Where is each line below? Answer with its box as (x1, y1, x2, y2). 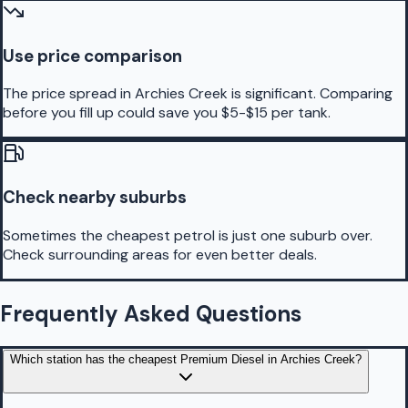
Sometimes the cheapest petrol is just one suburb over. (3, 225, 372, 245)
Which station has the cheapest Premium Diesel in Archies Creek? (10, 352, 362, 366)
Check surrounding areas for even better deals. (3, 244, 317, 264)
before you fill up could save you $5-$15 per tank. (3, 103, 331, 123)
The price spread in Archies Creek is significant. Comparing (3, 84, 393, 104)
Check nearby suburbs (3, 186, 187, 209)
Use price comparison (3, 44, 182, 67)
